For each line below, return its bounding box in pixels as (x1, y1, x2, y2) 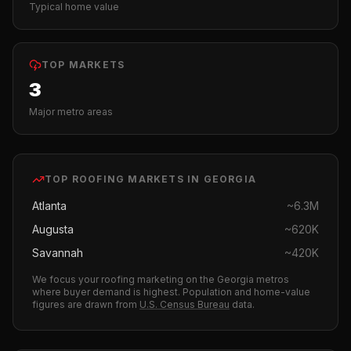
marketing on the (135, 273, 217, 285)
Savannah (32, 246, 83, 259)
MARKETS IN (125, 173, 204, 185)
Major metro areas (29, 106, 113, 118)
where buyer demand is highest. (32, 286, 180, 298)
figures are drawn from (32, 299, 137, 310)
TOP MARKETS (42, 59, 125, 71)
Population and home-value (183, 286, 310, 298)
